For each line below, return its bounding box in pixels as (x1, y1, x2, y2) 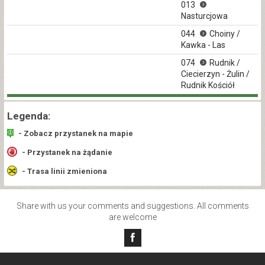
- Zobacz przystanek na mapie (17, 129, 133, 138)
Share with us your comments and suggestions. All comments (16, 201, 249, 211)
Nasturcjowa (181, 11, 228, 21)
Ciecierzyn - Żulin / (181, 69, 250, 79)
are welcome (108, 212, 157, 222)
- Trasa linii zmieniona (20, 167, 107, 176)
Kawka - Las (181, 40, 225, 50)
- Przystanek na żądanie (20, 148, 112, 157)
